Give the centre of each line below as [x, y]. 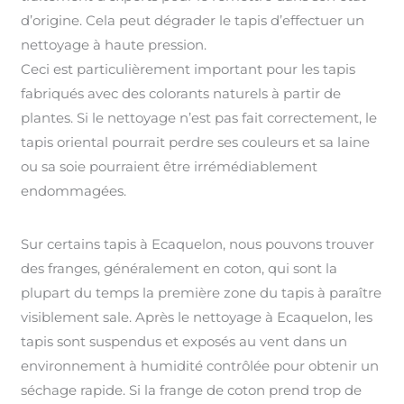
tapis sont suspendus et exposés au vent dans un [184, 341]
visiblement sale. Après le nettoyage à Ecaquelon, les [197, 317]
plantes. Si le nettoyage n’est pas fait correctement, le [199, 117]
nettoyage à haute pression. [114, 44]
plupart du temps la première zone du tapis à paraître [202, 292]
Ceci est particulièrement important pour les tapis [188, 69]
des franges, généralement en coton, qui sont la [179, 268]
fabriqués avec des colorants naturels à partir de [181, 93]
